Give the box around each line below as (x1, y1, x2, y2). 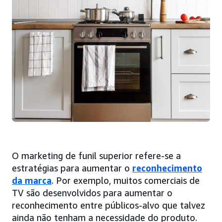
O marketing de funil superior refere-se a (12, 150, 181, 162)
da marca (12, 175, 52, 186)
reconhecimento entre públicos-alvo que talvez (12, 200, 205, 211)
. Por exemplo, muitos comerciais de (52, 175, 200, 186)
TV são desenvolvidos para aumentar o (12, 187, 172, 199)
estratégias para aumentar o (12, 163, 132, 174)
